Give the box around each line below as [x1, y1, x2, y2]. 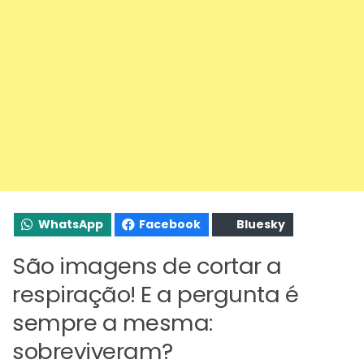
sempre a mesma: [12, 306, 213, 339]
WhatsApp [38, 215, 103, 232]
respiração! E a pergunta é [12, 278, 298, 310]
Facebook [139, 215, 201, 232]
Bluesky [236, 215, 285, 232]
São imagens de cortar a [12, 249, 282, 282]
